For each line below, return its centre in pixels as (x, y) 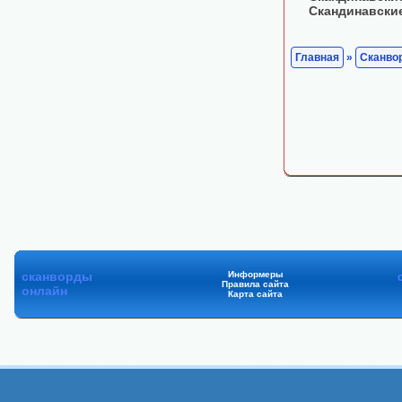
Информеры (255, 274)
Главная (317, 57)
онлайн (44, 291)
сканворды (57, 276)
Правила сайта (255, 284)
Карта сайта (255, 294)
